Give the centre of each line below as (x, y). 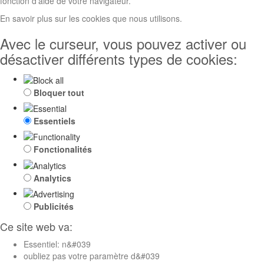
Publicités (54, 206)
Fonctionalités (63, 149)
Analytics (52, 178)
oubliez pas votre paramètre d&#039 (92, 255)
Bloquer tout (59, 92)
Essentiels (55, 121)
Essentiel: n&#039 (57, 244)
